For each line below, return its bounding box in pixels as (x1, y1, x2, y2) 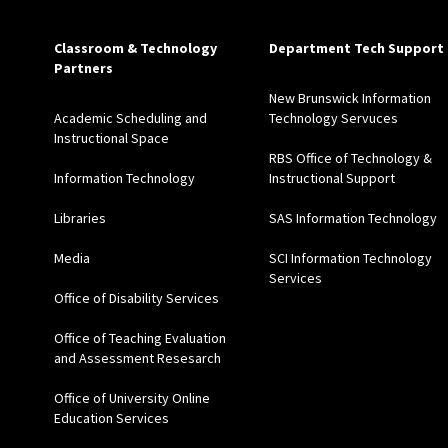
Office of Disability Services (53, 289, 219, 308)
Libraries (53, 209, 106, 228)
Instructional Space (53, 129, 169, 148)
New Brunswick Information (268, 89, 431, 108)
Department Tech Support (268, 39, 444, 58)
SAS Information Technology (268, 209, 437, 228)
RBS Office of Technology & (268, 149, 432, 168)
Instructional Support (268, 169, 395, 188)
